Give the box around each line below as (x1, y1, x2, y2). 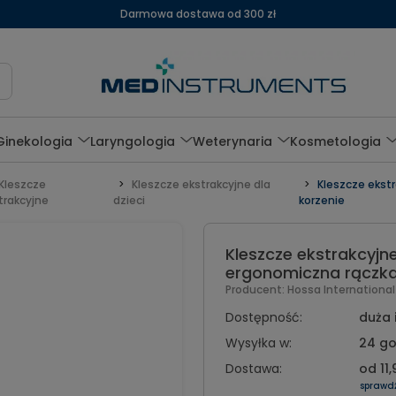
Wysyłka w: (225, 334, 292, 352)
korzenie (298, 193, 345, 208)
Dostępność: (225, 308, 302, 326)
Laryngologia (90, 132, 176, 150)
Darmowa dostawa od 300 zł (120, 6, 276, 21)
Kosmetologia (290, 132, 382, 150)
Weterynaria (193, 132, 273, 150)
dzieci (112, 193, 145, 208)
